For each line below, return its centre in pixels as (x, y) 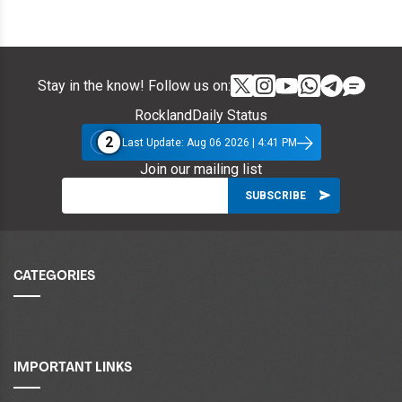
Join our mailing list (201, 170)
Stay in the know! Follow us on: (134, 85)
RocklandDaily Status (201, 116)
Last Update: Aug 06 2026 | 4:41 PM (209, 142)
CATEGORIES (54, 277)
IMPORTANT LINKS (73, 369)
